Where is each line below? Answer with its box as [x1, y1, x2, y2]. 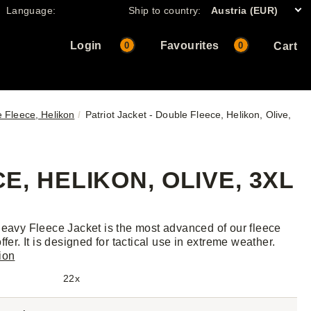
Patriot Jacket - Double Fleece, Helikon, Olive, [85, 109, 292, 120]
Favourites [160, 40, 219, 52]
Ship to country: [128, 5, 201, 16]
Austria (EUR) [211, 5, 278, 16]
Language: [6, 5, 56, 16]
